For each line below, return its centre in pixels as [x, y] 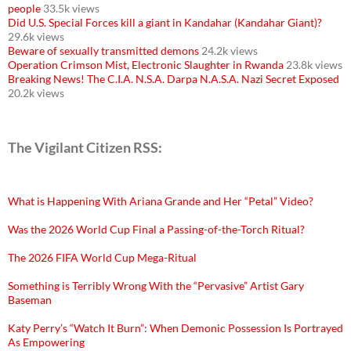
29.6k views [36, 36]
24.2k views [230, 50]
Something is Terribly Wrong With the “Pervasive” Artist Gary [156, 285]
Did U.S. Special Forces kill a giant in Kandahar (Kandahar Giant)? [165, 22]
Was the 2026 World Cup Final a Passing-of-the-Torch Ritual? [156, 229]
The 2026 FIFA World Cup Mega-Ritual [102, 257]
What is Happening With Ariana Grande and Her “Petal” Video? [161, 201]
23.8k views [314, 64]
